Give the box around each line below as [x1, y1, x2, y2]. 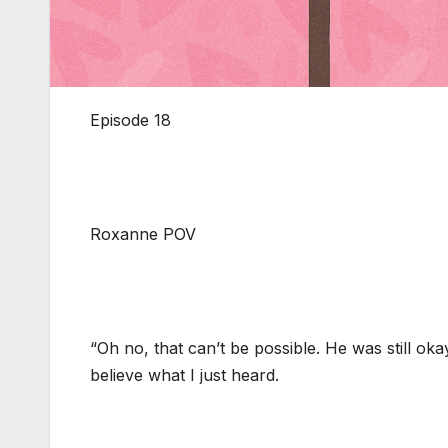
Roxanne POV [90, 224, 196, 245]
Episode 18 [90, 110, 171, 131]
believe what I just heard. [90, 365, 279, 386]
